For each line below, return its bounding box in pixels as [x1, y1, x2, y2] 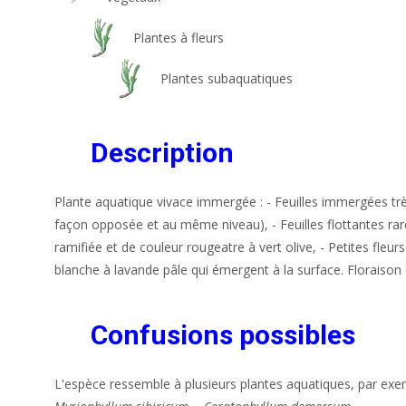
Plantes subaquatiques [160, 69, 293, 87]
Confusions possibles [91, 318, 355, 351]
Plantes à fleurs [133, 28, 224, 46]
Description [91, 136, 234, 169]
